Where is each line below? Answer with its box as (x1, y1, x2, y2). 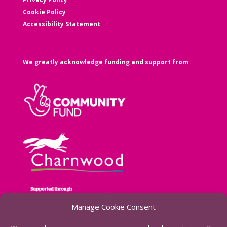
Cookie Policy (22, 8, 66, 17)
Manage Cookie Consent (71, 202, 156, 212)
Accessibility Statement (22, 20, 100, 29)
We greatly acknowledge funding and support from (22, 58, 188, 67)
